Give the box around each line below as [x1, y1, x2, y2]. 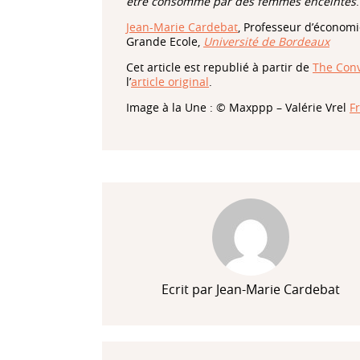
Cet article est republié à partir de [126, 59, 313, 76]
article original [131, 74, 209, 90]
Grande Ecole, [126, 34, 203, 50]
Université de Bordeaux [203, 34, 329, 50]
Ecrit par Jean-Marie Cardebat [162, 280, 340, 299]
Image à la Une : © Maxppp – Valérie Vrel [126, 100, 350, 116]
